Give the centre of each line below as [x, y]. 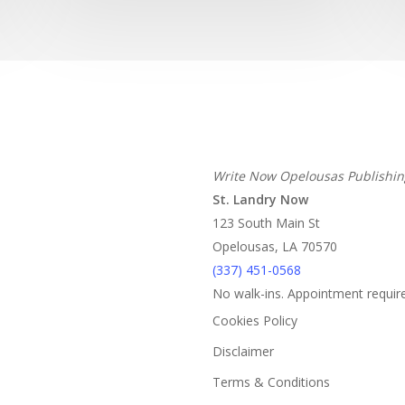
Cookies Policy [255, 320]
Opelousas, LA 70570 [275, 246]
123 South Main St [266, 223]
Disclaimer [243, 351]
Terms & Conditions [271, 382]
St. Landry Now [260, 199]
